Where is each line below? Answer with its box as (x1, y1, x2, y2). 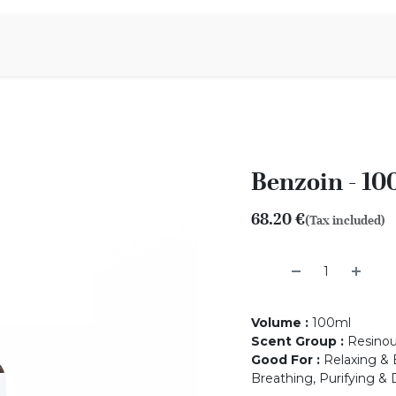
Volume (251, 315, 301, 331)
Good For (251, 352, 313, 368)
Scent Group (251, 333, 337, 349)
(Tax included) (305, 210, 385, 230)
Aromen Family (49, 36, 144, 53)
